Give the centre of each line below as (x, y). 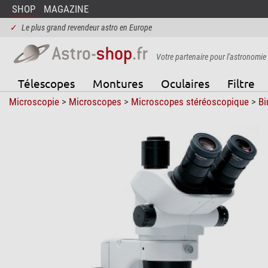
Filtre (241, 83)
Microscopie (34, 101)
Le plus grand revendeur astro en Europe (86, 28)
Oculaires (185, 83)
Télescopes (46, 83)
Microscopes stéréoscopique (190, 101)
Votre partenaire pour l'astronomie (211, 57)
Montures (118, 83)
